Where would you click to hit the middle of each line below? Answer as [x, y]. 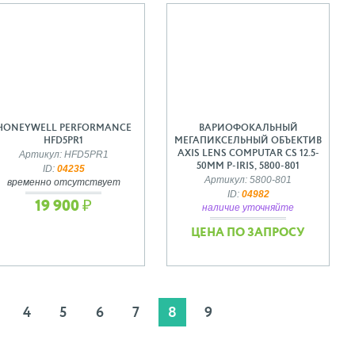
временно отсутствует [63, 182]
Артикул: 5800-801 [248, 179]
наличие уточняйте [248, 207]
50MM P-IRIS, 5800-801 [248, 166]
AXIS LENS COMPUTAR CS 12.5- [248, 153]
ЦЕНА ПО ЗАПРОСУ [248, 232]
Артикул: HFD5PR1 [63, 154]
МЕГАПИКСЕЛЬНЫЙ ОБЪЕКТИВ [248, 141]
